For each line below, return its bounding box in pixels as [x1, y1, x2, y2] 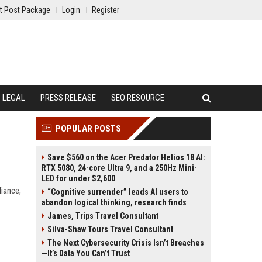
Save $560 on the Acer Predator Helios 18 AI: [47, 153, 205, 162]
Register [92, 5, 119, 15]
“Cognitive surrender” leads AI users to [47, 187, 188, 196]
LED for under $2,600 [42, 174, 115, 183]
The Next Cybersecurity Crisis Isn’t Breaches [47, 238, 204, 247]
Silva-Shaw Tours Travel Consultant [47, 225, 173, 234]
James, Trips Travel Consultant [47, 211, 158, 220]
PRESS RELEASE [40, 92, 96, 103]
